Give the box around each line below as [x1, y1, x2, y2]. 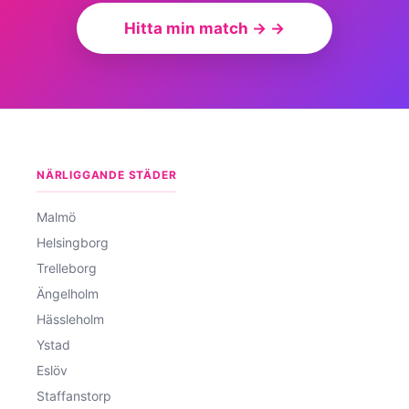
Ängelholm [37, 285, 99, 301]
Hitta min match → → [124, 18, 285, 37]
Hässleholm [37, 310, 104, 327]
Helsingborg [37, 234, 109, 250]
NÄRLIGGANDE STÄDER [37, 167, 177, 182]
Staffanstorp [37, 387, 111, 404]
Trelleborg [37, 259, 97, 276]
